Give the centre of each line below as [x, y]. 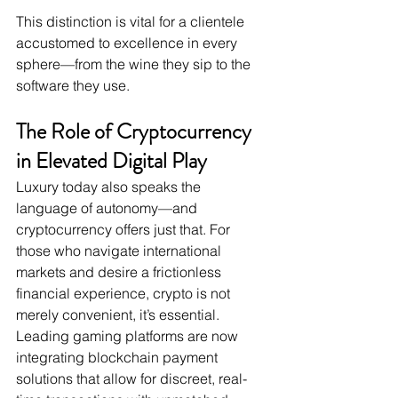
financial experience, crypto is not [125, 294]
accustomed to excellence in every [128, 43]
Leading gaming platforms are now [129, 336]
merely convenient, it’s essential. [119, 315]
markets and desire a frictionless [120, 272]
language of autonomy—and [108, 208]
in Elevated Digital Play [111, 161]
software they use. [73, 86]
